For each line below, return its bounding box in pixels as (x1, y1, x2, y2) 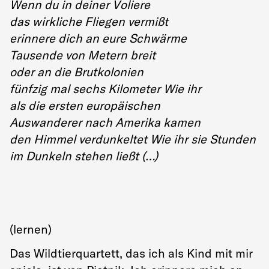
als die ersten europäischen (10, 98, 160, 113)
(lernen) (10, 221, 52, 237)
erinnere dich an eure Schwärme (10, 31, 187, 46)
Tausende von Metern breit (10, 47, 156, 62)
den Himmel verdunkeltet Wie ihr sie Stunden (10, 131, 256, 147)
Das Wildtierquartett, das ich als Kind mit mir (10, 246, 253, 261)
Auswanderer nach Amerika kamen (10, 115, 201, 130)
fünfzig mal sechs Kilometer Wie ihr (10, 81, 201, 96)
